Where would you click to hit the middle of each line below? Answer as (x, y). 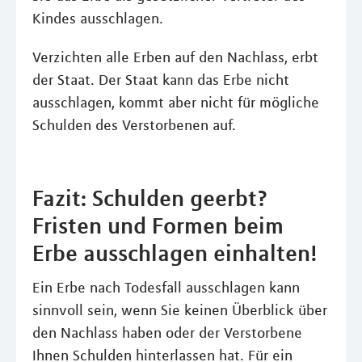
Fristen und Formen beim (158, 225)
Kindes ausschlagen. (98, 18)
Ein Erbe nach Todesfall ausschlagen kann (166, 287)
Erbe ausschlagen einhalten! (175, 253)
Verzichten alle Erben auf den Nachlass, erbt (175, 57)
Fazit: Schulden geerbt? (150, 198)
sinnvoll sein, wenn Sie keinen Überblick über (180, 310)
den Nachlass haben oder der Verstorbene (167, 333)
